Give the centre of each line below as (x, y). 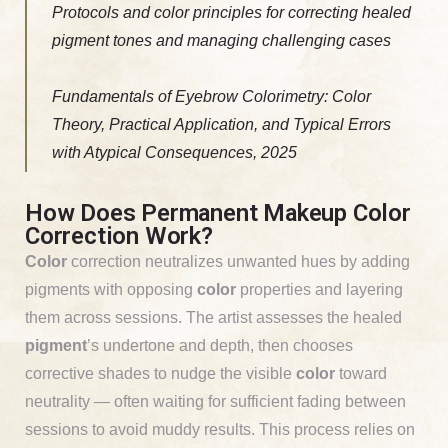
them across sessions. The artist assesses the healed (213, 317)
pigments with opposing (111, 289)
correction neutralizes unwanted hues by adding (238, 261)
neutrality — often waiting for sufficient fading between (215, 401)
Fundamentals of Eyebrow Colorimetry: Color (211, 96)
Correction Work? (119, 235)
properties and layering (319, 289)
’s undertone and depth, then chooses (220, 345)
